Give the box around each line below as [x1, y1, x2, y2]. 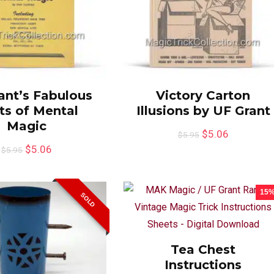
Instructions [165, 257, 242, 272]
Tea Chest [171, 242, 236, 257]
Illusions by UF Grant [136, 103, 270, 118]
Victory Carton [156, 87, 251, 103]
